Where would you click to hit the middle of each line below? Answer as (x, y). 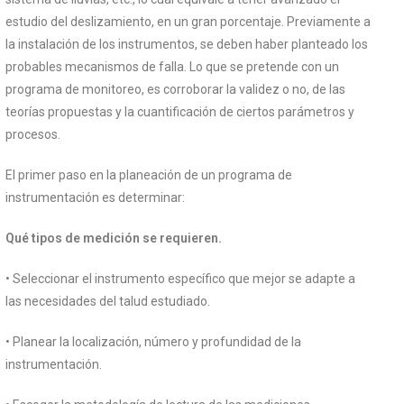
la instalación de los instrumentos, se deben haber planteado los (187, 44)
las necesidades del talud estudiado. (108, 301)
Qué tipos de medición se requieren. (114, 238)
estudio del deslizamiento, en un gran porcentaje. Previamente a (188, 22)
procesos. (33, 134)
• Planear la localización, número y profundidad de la (153, 342)
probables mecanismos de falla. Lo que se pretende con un (172, 67)
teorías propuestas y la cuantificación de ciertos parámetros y (180, 112)
